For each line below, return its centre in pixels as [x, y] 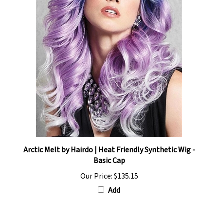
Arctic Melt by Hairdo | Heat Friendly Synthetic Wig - [109, 142]
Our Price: [96, 169]
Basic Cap [109, 153]
